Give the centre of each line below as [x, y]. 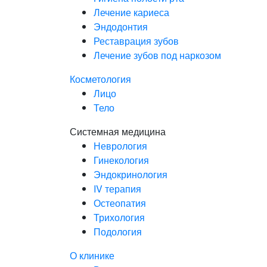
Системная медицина [118, 132]
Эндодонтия [121, 27]
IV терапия [117, 189]
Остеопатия [120, 203]
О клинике [92, 256]
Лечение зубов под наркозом [157, 55]
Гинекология [121, 160]
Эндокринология [131, 175]
